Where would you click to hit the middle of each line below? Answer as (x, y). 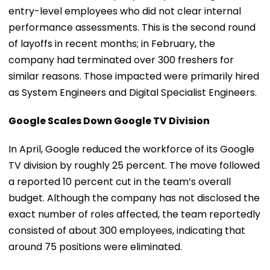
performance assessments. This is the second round (132, 27)
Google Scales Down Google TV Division (109, 121)
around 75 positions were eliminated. (95, 246)
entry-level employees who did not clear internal (125, 11)
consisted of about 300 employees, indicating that (127, 230)
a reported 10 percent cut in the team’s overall (120, 181)
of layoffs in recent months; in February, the (112, 43)
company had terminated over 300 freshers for (121, 60)
